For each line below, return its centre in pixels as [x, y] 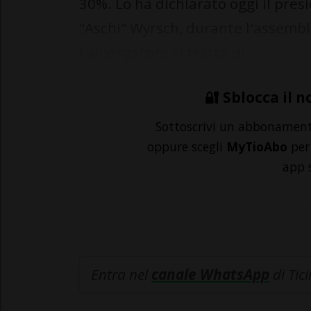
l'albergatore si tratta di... [168, 52]
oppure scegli [187, 147]
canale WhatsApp [210, 275]
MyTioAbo [257, 147]
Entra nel [121, 275]
